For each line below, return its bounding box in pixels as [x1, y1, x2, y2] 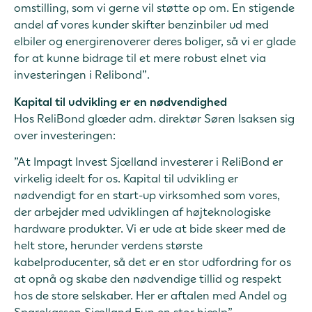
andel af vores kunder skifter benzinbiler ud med [14, 17, 269, 32]
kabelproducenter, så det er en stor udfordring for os [14, 255, 291, 270]
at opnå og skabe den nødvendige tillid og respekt [14, 272, 281, 286]
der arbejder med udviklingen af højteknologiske [14, 205, 271, 219]
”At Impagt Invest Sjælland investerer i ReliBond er [14, 155, 283, 169]
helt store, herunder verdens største [14, 238, 203, 253]
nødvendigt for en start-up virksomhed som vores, [14, 188, 280, 203]
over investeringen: [14, 127, 116, 142]
